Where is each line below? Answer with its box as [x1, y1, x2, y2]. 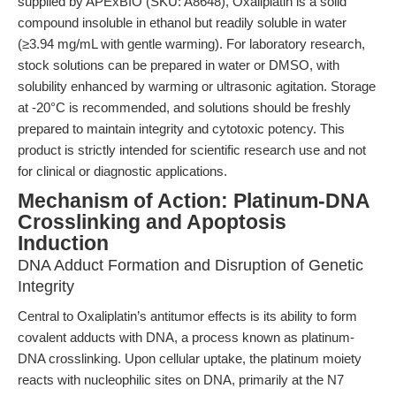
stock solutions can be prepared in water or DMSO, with [18, 57, 339, 72]
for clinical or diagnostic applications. [18, 164, 227, 179]
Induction [18, 232, 109, 255]
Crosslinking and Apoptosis [18, 211, 286, 233]
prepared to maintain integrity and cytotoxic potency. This [18, 121, 345, 136]
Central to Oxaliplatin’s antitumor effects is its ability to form [18, 308, 357, 324]
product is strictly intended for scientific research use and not [18, 142, 366, 157]
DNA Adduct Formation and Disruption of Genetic [18, 256, 363, 274]
